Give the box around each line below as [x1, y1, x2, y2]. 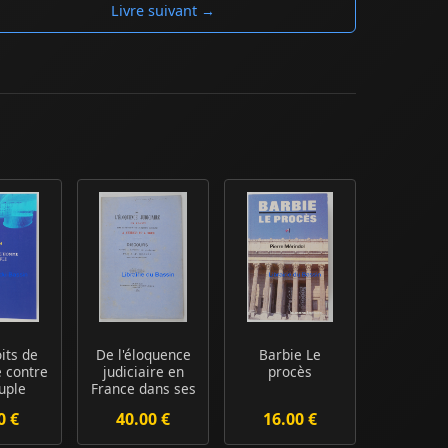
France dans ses [90, 378, 196, 398]
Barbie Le [259, 344, 322, 364]
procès [268, 361, 313, 381]
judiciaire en [102, 361, 184, 381]
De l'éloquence [95, 344, 191, 364]
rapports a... [103, 395, 184, 415]
